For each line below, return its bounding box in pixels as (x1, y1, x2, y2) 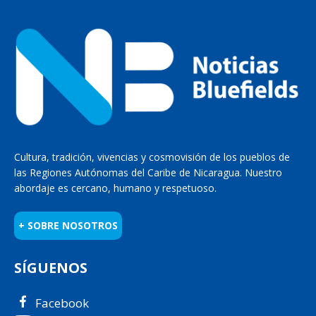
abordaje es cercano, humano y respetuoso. (14, 181, 217, 195)
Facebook (35, 294, 89, 311)
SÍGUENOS (14, 257, 87, 277)
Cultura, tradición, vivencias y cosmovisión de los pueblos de (14, 150, 290, 164)
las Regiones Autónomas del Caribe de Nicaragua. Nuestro (14, 165, 282, 179)
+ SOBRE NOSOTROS (18, 218, 118, 232)
